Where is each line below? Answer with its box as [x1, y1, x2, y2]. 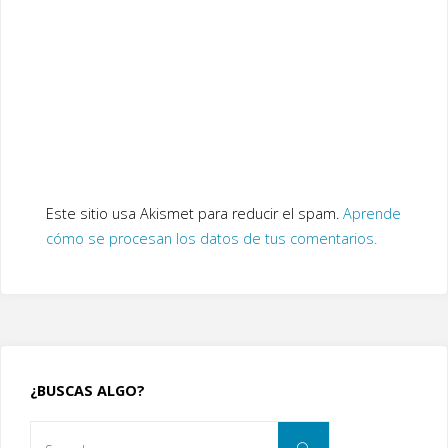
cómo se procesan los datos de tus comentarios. [45, 228, 377, 248]
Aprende [342, 203, 401, 223]
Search [327, 423, 373, 443]
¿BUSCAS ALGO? [29, 381, 145, 401]
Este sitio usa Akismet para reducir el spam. [45, 203, 343, 223]
